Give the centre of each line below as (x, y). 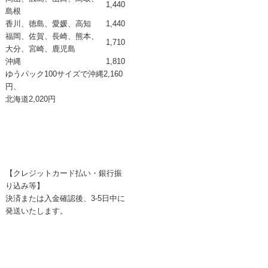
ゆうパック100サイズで (46, 74)
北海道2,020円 (30, 99)
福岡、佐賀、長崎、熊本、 (52, 36)
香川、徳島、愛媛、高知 (48, 23)
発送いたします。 (36, 211)
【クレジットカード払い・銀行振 (63, 173)
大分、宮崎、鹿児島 (40, 48)
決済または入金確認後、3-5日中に (65, 198)
